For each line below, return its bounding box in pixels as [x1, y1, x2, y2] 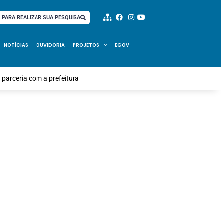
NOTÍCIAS [4, 42, 28, 48]
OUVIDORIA [36, 42, 65, 48]
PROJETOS [73, 42, 99, 48]
